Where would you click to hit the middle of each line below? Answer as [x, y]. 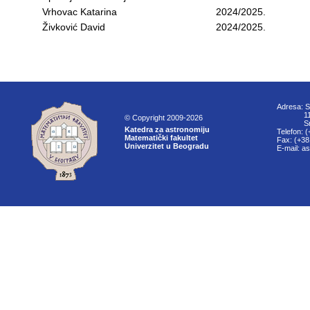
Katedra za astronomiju [167, 129]
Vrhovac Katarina [80, 12]
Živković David [74, 27]
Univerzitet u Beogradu [167, 146]
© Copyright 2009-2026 [164, 118]
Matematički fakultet [161, 138]
